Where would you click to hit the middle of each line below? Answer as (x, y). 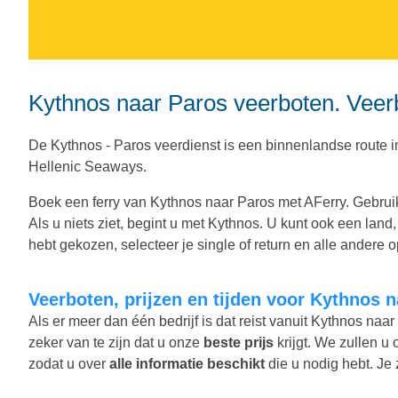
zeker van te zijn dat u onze (116, 342)
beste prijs (239, 342)
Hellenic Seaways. (88, 166)
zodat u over (69, 363)
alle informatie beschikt (187, 363)
